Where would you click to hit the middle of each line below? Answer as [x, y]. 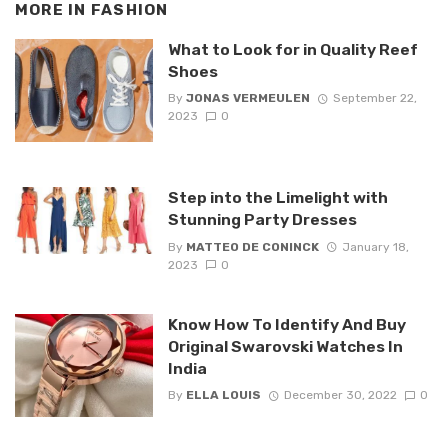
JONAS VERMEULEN [247, 98]
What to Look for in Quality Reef [292, 49]
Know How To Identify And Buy [286, 324]
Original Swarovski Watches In [285, 346]
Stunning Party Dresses [262, 220]
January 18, [375, 246]
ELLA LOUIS [223, 394]
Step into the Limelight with [277, 198]
